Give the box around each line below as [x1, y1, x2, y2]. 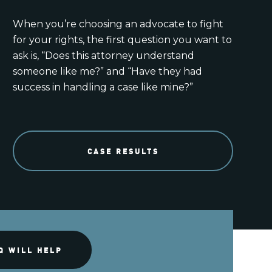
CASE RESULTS [87, 145, 159, 156]
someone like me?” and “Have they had [13, 66, 203, 78]
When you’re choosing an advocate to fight [13, 18, 224, 30]
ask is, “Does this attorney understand [13, 50, 195, 62]
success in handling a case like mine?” [13, 81, 194, 93]
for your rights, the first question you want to [13, 34, 233, 46]
